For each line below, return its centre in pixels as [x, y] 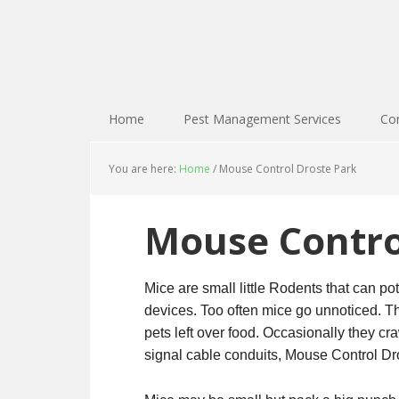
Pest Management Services [262, 119]
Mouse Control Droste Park [286, 169]
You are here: [144, 169]
